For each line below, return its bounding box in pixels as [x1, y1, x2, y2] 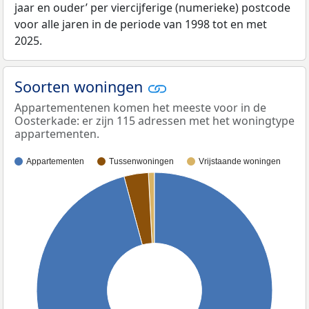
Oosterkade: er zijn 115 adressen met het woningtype [14, 113, 295, 129]
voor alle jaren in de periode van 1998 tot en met [14, 16, 267, 32]
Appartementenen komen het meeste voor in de [14, 100, 266, 116]
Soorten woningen [14, 76, 147, 97]
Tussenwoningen [109, 157, 174, 167]
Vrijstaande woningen [199, 157, 281, 167]
